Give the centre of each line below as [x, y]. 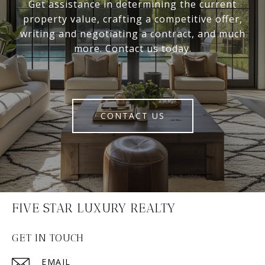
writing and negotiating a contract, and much [132, 33]
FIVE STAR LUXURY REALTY [94, 208]
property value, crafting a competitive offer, [132, 19]
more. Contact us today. [132, 48]
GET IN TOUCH [48, 237]
